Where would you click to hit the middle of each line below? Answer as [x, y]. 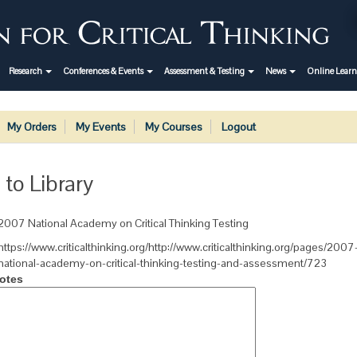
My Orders [32, 127]
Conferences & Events [103, 71]
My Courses [174, 127]
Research [25, 71]
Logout [239, 127]
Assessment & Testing [204, 71]
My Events [101, 127]
